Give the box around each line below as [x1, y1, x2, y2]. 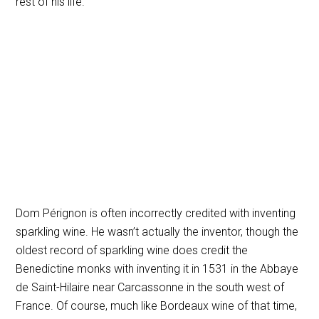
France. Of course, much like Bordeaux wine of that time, [16, 298, 298, 313]
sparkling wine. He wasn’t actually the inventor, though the [16, 224, 299, 239]
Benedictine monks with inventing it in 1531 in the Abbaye [16, 261, 299, 276]
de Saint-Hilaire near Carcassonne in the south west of [16, 280, 285, 294]
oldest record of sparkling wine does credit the [16, 243, 249, 257]
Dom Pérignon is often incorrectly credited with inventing [16, 206, 296, 220]
